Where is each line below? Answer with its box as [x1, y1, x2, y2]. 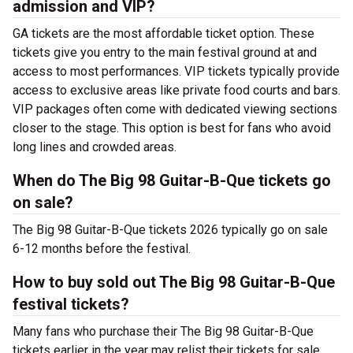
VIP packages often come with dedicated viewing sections [13, 102, 337, 117]
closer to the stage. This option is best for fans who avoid [13, 121, 331, 136]
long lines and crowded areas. [13, 139, 176, 154]
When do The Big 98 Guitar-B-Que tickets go [13, 171, 331, 190]
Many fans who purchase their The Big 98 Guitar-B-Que [13, 324, 314, 339]
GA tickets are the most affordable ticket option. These [13, 26, 314, 41]
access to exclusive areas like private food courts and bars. [13, 83, 340, 98]
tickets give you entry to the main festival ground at [13, 45, 297, 60]
